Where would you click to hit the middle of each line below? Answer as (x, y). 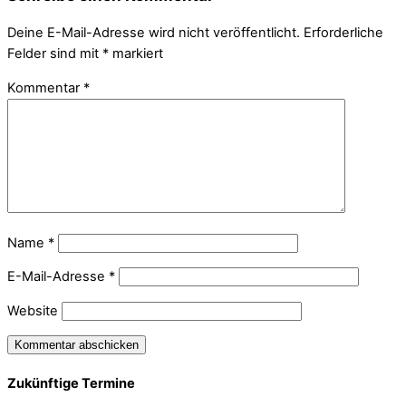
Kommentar (45, 87)
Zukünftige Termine (71, 383)
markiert (136, 54)
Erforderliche (343, 33)
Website (33, 310)
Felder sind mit (55, 54)
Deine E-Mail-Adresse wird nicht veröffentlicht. (154, 33)
